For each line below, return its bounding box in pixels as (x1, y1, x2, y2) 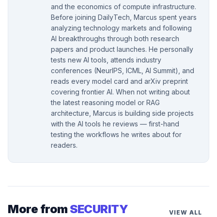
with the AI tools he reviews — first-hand (51, 119, 179, 128)
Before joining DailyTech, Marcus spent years (51, 13, 197, 21)
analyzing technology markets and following (51, 23, 192, 32)
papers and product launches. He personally (51, 45, 193, 53)
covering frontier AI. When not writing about (51, 87, 190, 96)
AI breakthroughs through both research (51, 34, 179, 43)
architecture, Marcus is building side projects (51, 108, 194, 117)
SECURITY (70, 201, 128, 216)
